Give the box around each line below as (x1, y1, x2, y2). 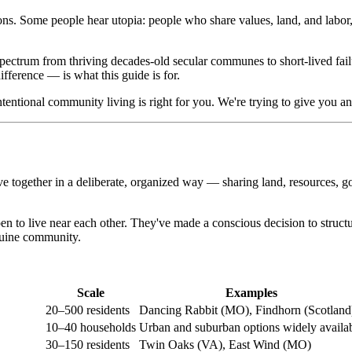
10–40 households (46, 321, 136, 335)
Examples (225, 286, 277, 300)
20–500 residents (46, 303, 130, 317)
